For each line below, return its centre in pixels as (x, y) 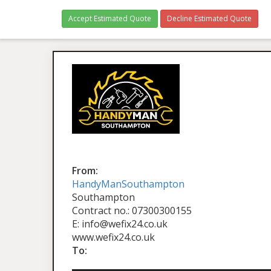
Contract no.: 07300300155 (132, 211)
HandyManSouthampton (128, 184)
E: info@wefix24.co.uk (120, 224)
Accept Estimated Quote (110, 18)
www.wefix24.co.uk (113, 237)
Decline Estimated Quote (209, 18)
